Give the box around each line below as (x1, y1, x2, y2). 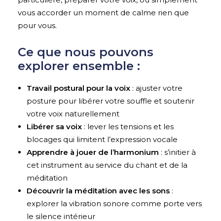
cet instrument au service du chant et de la (27, 160, 187, 170)
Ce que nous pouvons (18, 44, 153, 59)
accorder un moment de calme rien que (37, 7, 189, 17)
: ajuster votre (130, 83, 183, 93)
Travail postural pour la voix (27, 83, 130, 93)
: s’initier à (159, 147, 196, 157)
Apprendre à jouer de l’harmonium (27, 147, 159, 157)
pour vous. (18, 20, 57, 30)
